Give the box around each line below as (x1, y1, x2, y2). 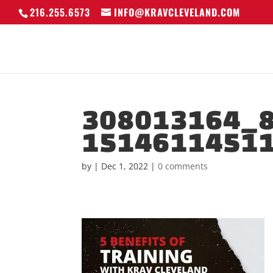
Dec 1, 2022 (101, 160, 149, 172)
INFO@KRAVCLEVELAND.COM (114, 5, 240, 19)
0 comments (158, 160, 208, 172)
